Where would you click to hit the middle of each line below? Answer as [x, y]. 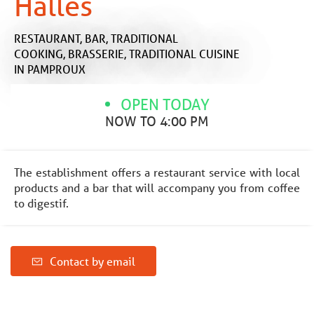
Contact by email [93, 261]
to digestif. [41, 203]
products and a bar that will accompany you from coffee [157, 187]
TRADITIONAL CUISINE [184, 53]
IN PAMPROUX [50, 69]
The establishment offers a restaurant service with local [157, 172]
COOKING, [41, 53]
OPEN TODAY [165, 104]
